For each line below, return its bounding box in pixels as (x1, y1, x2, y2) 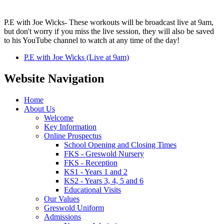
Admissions (44, 212, 81, 221)
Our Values (44, 194, 79, 203)
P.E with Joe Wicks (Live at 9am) (24, 52, 129, 61)
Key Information (44, 122, 96, 131)
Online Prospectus (44, 131, 101, 140)
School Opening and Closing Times (64, 140, 176, 149)
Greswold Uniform (44, 203, 104, 212)
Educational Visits (64, 185, 121, 194)
